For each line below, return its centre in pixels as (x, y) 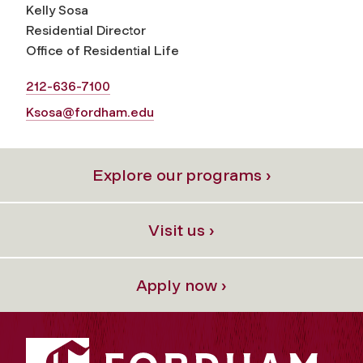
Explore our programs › (181, 175)
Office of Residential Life (102, 50)
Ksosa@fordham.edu (90, 112)
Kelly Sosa (57, 10)
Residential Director (86, 30)
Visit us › (181, 230)
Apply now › (181, 285)
